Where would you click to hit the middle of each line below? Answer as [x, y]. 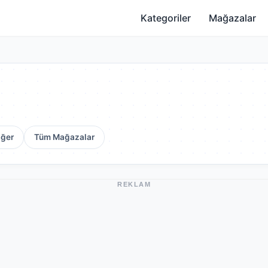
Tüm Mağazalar [64, 137]
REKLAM [134, 184]
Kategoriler [166, 18]
